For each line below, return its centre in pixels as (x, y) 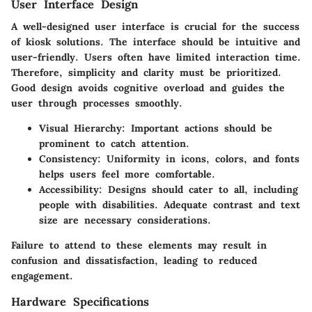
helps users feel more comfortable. (127, 174)
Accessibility (69, 190)
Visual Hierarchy (80, 128)
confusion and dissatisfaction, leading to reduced (134, 261)
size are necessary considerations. (125, 220)
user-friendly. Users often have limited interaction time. (156, 57)
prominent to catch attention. (114, 144)
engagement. (42, 276)
